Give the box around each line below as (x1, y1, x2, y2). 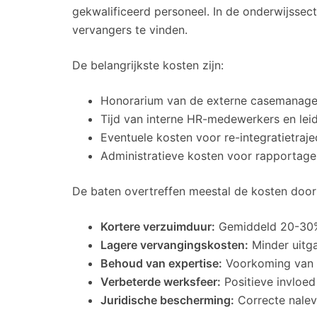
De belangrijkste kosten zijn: (72, 57, 224, 72)
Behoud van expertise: (100, 255, 222, 270)
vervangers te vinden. (72, 22, 188, 37)
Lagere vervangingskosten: (100, 237, 248, 252)
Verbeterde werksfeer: (100, 274, 221, 289)
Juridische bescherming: (100, 292, 234, 307)
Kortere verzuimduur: (100, 219, 215, 234)
